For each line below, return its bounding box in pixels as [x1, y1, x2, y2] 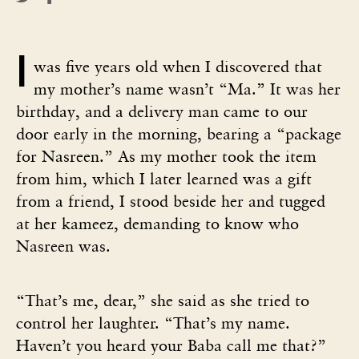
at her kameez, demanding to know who [16, 213, 299, 233]
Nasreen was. [16, 236, 115, 256]
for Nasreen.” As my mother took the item [16, 146, 317, 166]
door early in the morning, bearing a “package [16, 123, 341, 143]
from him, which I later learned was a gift [16, 168, 312, 188]
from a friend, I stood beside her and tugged [16, 191, 325, 211]
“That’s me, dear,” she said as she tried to [16, 290, 309, 310]
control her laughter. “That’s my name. [16, 313, 290, 333]
